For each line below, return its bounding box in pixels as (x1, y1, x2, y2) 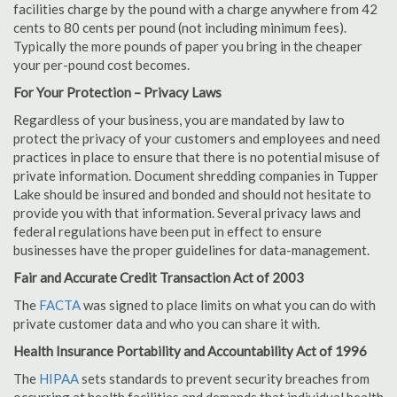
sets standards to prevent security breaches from (79, 370, 370, 386)
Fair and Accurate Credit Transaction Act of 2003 (13, 269, 304, 285)
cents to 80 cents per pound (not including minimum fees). (13, 19, 346, 35)
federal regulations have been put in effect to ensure (13, 223, 322, 239)
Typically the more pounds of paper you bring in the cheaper (13, 38, 362, 54)
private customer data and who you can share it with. (13, 315, 320, 331)
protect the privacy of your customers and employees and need (13, 130, 380, 146)
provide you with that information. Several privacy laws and (13, 205, 361, 221)
